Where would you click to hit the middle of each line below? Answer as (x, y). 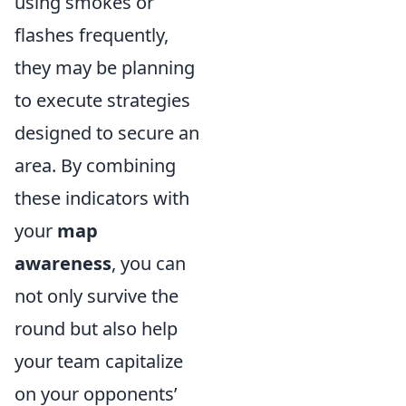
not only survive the (97, 296)
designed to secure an (107, 133)
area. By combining (95, 166)
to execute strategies (102, 101)
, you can (149, 264)
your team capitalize (99, 362)
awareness (63, 264)
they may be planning (105, 68)
